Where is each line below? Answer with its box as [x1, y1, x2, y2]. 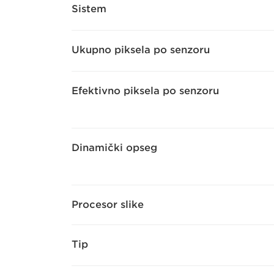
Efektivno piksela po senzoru [72, 85, 219, 97]
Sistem [72, 3, 106, 15]
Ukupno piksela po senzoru [72, 44, 210, 56]
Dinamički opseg [72, 142, 157, 154]
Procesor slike [72, 199, 144, 211]
